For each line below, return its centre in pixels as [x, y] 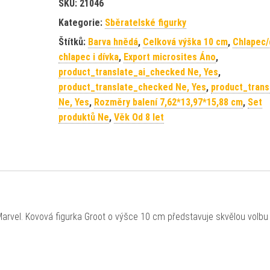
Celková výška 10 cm [185, 42]
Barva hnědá [113, 42]
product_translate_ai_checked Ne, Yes [138, 72]
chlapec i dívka [88, 57]
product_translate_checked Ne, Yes [132, 87]
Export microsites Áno [169, 57]
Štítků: [73, 42]
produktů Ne [83, 117]
